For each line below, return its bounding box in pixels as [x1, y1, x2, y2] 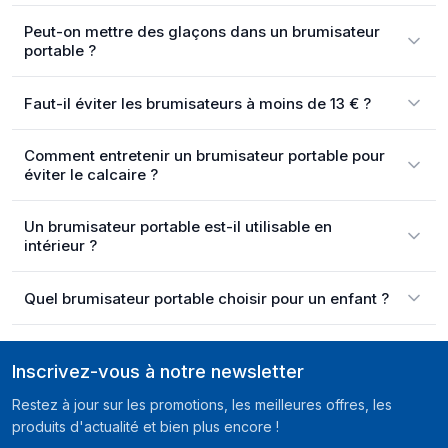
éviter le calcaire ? [24, 165, 158, 184]
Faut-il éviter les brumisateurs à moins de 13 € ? [24, 93, 371, 113]
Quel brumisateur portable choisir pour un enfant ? [24, 288, 389, 308]
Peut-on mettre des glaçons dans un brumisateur [24, 22, 380, 41]
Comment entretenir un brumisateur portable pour [24, 146, 385, 165]
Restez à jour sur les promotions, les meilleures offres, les [12, 396, 392, 413]
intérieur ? [24, 236, 97, 255]
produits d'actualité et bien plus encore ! [12, 418, 279, 435]
